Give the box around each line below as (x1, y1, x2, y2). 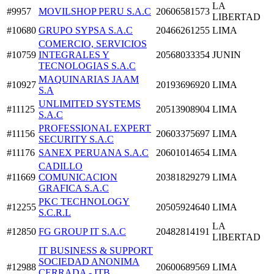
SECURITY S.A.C (39, 133, 114, 144)
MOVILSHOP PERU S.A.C (39, 6, 151, 17)
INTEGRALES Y (39, 49, 109, 60)
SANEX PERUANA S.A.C (39, 147, 149, 158)
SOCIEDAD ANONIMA (39, 256, 139, 267)
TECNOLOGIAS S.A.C (39, 60, 136, 71)
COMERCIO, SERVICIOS (39, 38, 147, 49)
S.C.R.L (39, 207, 71, 218)
